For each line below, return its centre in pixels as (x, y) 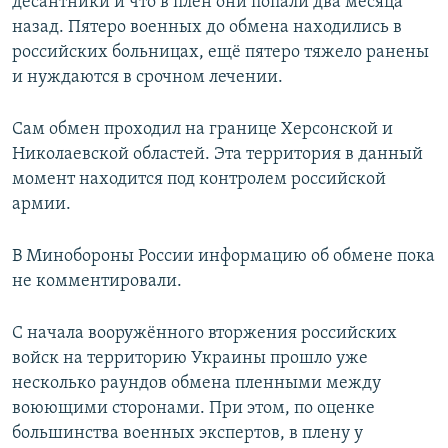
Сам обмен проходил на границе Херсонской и (202, 130)
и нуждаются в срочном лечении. (147, 78)
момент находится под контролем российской (199, 180)
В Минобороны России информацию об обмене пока (223, 257)
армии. (41, 205)
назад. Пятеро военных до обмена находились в (207, 28)
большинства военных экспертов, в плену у (187, 434)
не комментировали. (97, 282)
